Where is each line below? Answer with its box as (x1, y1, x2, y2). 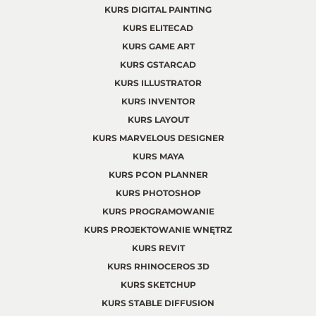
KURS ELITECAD (123, 22, 193, 33)
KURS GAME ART (121, 40, 195, 51)
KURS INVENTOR (121, 95, 195, 107)
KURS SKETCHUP (120, 279, 196, 290)
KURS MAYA (132, 150, 184, 162)
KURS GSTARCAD (120, 59, 196, 70)
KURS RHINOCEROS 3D (107, 260, 209, 272)
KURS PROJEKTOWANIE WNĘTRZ (84, 224, 232, 235)
